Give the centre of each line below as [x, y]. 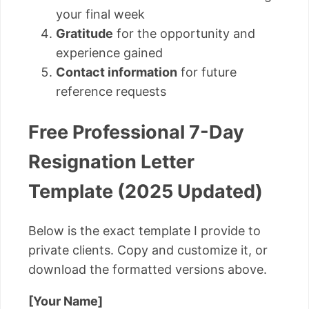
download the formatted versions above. [148, 270]
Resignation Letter [111, 161]
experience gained [109, 53]
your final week [100, 14]
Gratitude [84, 34]
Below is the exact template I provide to [144, 231]
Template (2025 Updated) [146, 191]
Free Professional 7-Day [136, 132]
